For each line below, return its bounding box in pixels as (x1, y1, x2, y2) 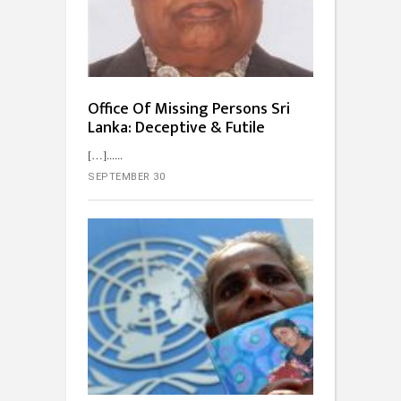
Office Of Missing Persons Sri (88, 95, 290, 123)
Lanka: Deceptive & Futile (88, 114, 265, 141)
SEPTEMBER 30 (88, 170, 165, 183)
